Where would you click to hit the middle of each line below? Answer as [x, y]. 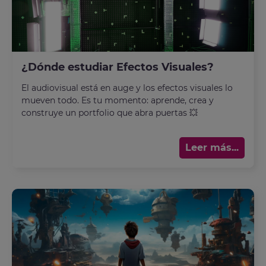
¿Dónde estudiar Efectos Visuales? [118, 67]
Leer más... [212, 147]
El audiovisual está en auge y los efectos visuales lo [127, 88]
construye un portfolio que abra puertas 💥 [110, 113]
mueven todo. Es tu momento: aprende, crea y [118, 100]
